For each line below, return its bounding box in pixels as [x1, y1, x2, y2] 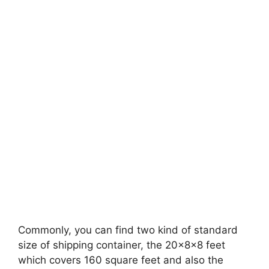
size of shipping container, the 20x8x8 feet [18, 239, 225, 252]
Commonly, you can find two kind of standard [18, 224, 238, 237]
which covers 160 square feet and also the [18, 254, 223, 267]
